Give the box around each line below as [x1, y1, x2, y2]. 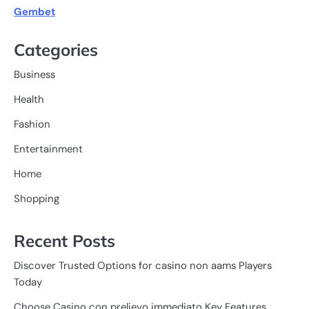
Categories [14, 39, 98, 60]
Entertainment [14, 141, 83, 156]
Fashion [14, 117, 50, 131]
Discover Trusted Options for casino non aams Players [14, 259, 272, 273]
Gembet [14, 5, 55, 19]
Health [14, 92, 44, 106]
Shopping [14, 191, 59, 206]
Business [14, 67, 55, 81]
